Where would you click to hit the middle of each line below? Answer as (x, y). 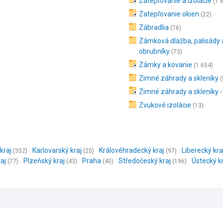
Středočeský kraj (145, 161)
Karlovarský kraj (57, 150)
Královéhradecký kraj (132, 150)
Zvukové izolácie (165, 105)
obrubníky (155, 51)
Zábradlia (154, 27)
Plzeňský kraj (44, 161)
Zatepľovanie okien (169, 14)
